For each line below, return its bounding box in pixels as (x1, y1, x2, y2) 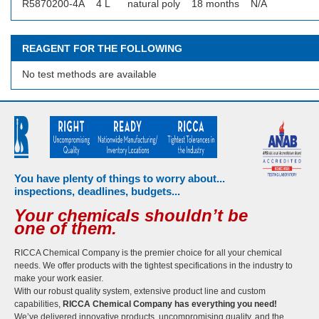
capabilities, (14, 299, 63, 309)
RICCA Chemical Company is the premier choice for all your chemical (14, 248, 282, 258)
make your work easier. (14, 273, 103, 283)
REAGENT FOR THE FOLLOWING (22, 43, 182, 54)
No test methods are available (22, 68, 157, 80)
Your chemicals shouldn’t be (14, 206, 248, 225)
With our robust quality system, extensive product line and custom (14, 286, 266, 296)
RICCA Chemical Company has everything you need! (63, 299, 279, 309)
